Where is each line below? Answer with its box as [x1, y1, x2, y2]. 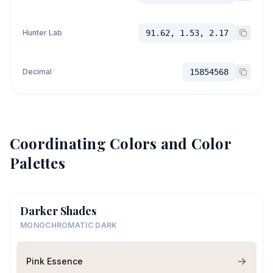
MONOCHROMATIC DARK [20, 221, 118, 230]
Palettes [10, 153, 65, 172]
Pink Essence [26, 255, 83, 266]
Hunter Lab [23, 28, 62, 37]
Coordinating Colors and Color [10, 133, 231, 153]
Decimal [23, 67, 52, 76]
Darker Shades [20, 204, 96, 218]
